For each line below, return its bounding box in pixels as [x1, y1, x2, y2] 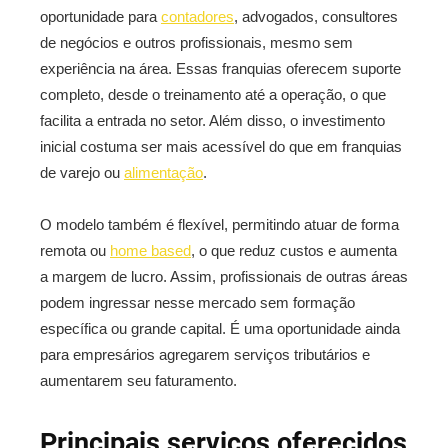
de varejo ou [40, 164, 124, 181]
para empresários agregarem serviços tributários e [40, 346, 370, 363]
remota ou [40, 242, 110, 259]
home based [110, 242, 191, 259]
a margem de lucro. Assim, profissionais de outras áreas [40, 268, 408, 285]
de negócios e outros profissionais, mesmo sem [40, 34, 353, 51]
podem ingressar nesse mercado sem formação [40, 294, 355, 311]
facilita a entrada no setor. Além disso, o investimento [40, 112, 385, 129]
